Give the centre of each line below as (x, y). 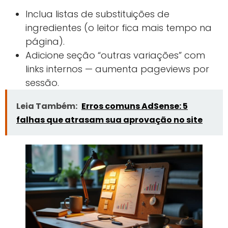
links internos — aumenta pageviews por (117, 69)
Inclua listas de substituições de (97, 14)
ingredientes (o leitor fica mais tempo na (119, 28)
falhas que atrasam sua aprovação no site (109, 120)
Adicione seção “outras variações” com (115, 55)
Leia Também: (47, 106)
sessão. (42, 83)
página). (45, 42)
